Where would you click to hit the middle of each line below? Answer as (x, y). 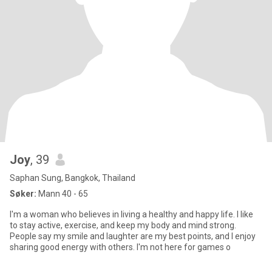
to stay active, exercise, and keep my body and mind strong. (123, 225)
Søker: (23, 194)
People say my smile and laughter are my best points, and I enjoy (133, 236)
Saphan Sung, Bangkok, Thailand (73, 178)
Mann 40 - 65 (62, 194)
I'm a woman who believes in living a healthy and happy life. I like (131, 214)
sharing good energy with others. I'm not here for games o (120, 247)
